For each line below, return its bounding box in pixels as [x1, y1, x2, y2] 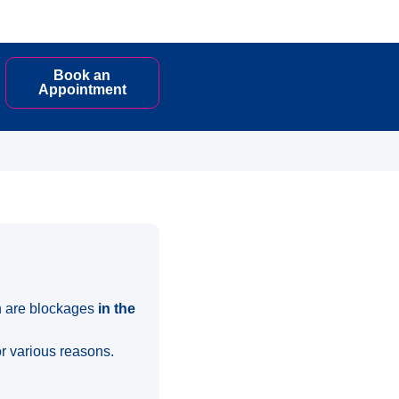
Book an [53, 68, 111, 83]
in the [94, 300, 136, 316]
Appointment [37, 82, 126, 97]
